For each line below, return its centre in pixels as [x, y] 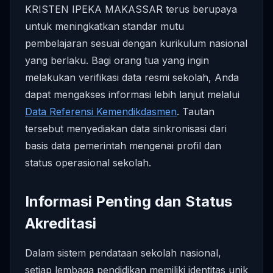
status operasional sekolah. [88, 163]
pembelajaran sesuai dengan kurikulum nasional [136, 43]
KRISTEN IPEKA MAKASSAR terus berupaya [131, 9]
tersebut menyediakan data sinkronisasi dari [126, 129]
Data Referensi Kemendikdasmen [101, 112]
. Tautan [196, 112]
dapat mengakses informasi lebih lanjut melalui [132, 94]
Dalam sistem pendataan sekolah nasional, [123, 253]
